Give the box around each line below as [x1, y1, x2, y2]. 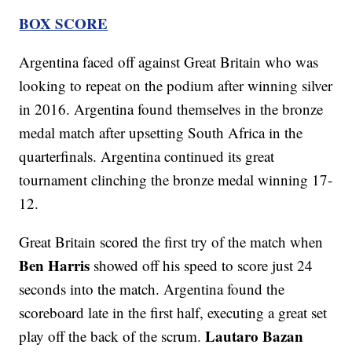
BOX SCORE [19, 13, 108, 35]
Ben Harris [19, 255, 90, 277]
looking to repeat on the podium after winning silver [19, 75, 333, 96]
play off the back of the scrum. [19, 326, 206, 346]
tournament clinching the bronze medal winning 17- [19, 170, 333, 190]
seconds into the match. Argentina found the [19, 279, 285, 299]
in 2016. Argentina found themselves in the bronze [19, 99, 324, 119]
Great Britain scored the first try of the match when [19, 232, 324, 252]
